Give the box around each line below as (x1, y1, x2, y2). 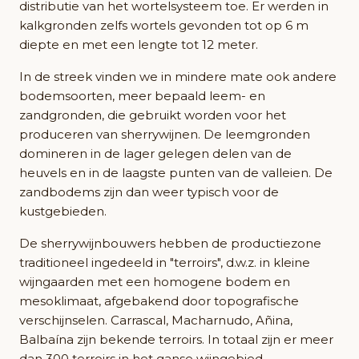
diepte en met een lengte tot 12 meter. (19, 37, 258, 53)
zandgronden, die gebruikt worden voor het (19, 107, 286, 123)
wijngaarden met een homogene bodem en (19, 274, 290, 290)
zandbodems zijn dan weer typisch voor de (19, 184, 279, 200)
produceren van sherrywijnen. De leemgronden (19, 127, 310, 143)
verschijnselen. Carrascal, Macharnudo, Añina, (19, 313, 292, 329)
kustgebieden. (19, 204, 107, 220)
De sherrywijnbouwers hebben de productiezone (19, 236, 321, 252)
